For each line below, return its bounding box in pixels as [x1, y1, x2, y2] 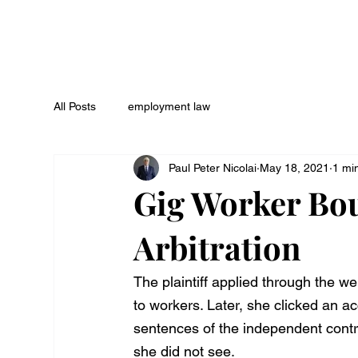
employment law [128, 99, 211, 113]
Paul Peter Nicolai [169, 161, 257, 174]
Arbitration [133, 226, 302, 269]
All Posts [54, 99, 97, 113]
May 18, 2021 [260, 161, 330, 174]
